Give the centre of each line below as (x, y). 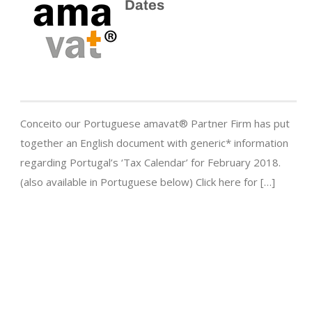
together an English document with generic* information (154, 143)
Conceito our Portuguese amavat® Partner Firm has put (155, 124)
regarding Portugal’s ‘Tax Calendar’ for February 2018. (150, 163)
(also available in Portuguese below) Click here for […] (148, 182)
